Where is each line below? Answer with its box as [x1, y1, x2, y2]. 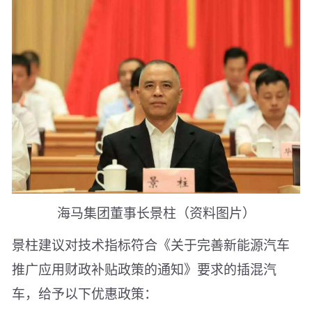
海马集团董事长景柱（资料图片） [56, 203, 256, 222]
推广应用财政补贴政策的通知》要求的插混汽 [12, 259, 276, 279]
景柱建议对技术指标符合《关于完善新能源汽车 [12, 235, 290, 254]
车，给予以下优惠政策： [12, 283, 157, 303]
